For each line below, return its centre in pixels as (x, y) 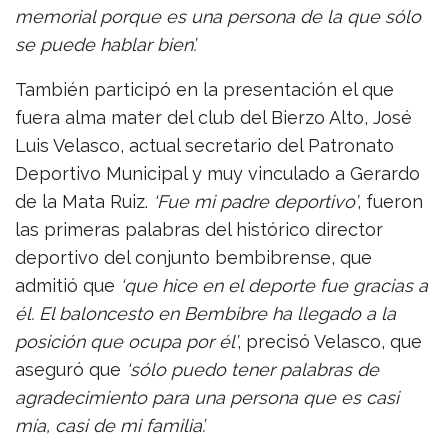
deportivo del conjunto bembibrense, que (193, 257)
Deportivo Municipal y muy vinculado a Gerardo (217, 173)
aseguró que (70, 369)
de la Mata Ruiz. (84, 201)
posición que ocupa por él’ (126, 341)
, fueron (390, 201)
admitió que (67, 285)
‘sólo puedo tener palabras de (252, 369)
